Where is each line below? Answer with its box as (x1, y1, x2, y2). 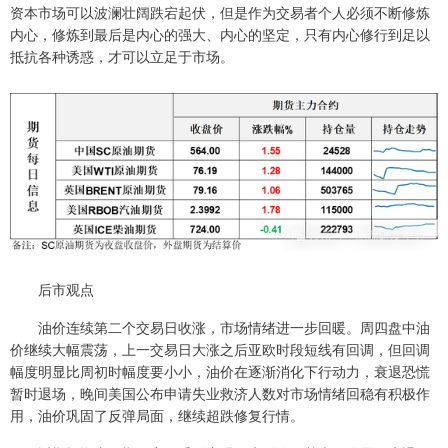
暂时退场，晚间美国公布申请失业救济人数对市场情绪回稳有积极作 (10, 382, 430, 403)
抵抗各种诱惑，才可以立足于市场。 (10, 46, 234, 67)
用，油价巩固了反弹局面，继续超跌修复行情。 (10, 404, 304, 425)
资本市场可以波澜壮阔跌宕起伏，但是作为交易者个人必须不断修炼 (10, 2, 430, 23)
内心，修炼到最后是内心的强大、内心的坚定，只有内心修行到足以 (10, 24, 430, 45)
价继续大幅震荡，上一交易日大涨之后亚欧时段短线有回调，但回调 (10, 338, 430, 359)
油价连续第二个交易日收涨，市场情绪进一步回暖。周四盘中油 (10, 316, 430, 337)
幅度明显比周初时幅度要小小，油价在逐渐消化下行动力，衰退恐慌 (10, 360, 430, 381)
